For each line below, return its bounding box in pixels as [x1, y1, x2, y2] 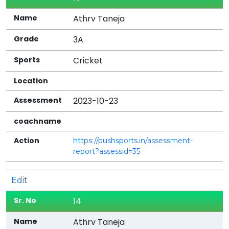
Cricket [73, 54, 103, 66]
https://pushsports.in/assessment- [73, 135, 193, 145]
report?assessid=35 [73, 146, 141, 156]
